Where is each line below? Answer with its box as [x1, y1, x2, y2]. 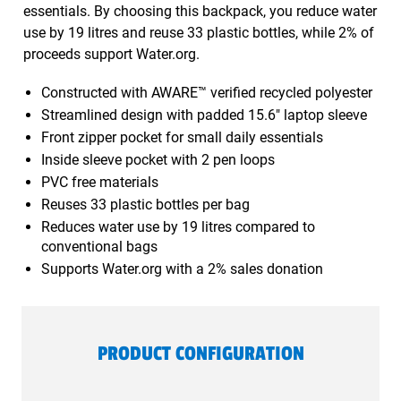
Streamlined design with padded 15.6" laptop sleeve [40, 107, 367, 124]
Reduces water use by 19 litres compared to [40, 218, 315, 235]
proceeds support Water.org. [22, 46, 200, 63]
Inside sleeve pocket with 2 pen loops [40, 151, 275, 168]
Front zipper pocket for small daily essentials [40, 129, 323, 146]
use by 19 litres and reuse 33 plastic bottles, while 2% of [22, 24, 374, 41]
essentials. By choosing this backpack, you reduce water [22, 3, 377, 20]
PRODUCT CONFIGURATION [97, 342, 304, 365]
